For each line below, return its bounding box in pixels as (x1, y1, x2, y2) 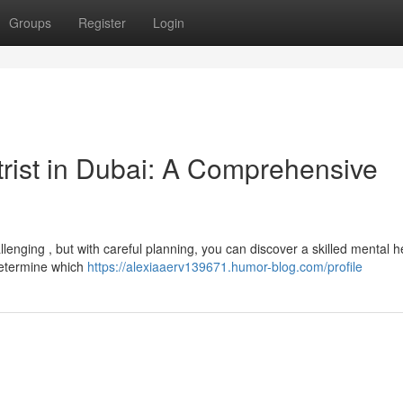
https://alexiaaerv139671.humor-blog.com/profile (87, 257, 363, 275)
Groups (9, 13, 51, 31)
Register (78, 13, 126, 31)
